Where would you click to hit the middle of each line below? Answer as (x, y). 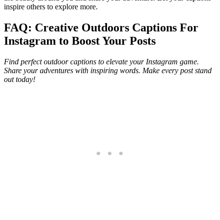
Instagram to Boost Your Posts (80, 41)
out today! (20, 79)
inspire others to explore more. (51, 7)
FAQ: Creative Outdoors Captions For (101, 28)
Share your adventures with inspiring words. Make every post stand (108, 70)
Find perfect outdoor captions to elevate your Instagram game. (101, 61)
